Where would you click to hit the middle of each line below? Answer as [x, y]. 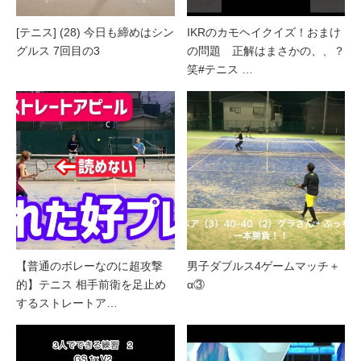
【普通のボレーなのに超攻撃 [89, 266]
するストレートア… [67, 303]
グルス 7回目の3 [58, 51]
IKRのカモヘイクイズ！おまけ [263, 33]
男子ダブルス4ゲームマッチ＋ [263, 266]
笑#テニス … [220, 70]
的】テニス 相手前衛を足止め [91, 284]
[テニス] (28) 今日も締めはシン [95, 33]
